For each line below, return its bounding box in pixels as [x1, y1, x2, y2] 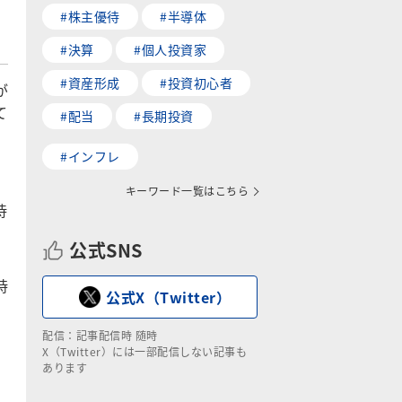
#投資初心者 [160, 74, 232, 92]
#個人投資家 [134, 40, 206, 58]
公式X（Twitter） [106, 286, 231, 308]
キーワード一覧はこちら [125, 183, 249, 198]
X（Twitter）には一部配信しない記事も [42, 344, 247, 359]
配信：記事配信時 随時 [42, 328, 158, 343]
